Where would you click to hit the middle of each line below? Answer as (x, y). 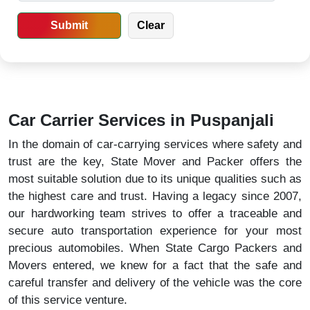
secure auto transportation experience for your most (155, 230)
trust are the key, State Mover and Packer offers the (155, 161)
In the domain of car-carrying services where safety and (155, 144)
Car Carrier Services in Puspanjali (141, 120)
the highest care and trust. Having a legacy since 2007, (155, 196)
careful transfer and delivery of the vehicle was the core (155, 282)
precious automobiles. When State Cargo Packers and (155, 248)
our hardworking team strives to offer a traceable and (155, 213)
